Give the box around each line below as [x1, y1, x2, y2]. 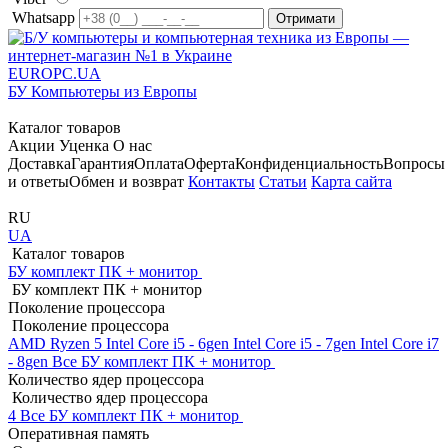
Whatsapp [8, 9, 79, 26]
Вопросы [383, 155, 445, 172]
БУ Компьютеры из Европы [8, 83, 197, 100]
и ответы [8, 173, 69, 190]
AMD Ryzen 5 [8, 335, 106, 352]
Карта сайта [311, 173, 392, 190]
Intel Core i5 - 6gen [106, 335, 233, 352]
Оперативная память [8, 425, 153, 442]
